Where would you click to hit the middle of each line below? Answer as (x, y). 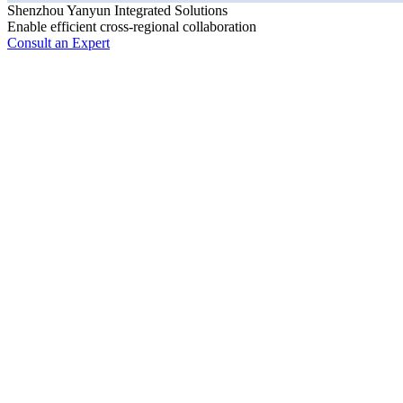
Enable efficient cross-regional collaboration (132, 27)
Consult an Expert (58, 43)
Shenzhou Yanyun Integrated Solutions (117, 10)
